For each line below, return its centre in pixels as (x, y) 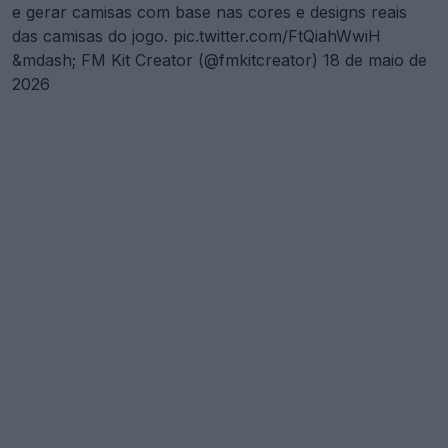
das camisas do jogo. (92, 35)
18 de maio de (375, 59)
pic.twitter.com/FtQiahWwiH (277, 35)
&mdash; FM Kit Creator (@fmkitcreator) (167, 59)
